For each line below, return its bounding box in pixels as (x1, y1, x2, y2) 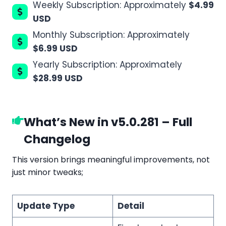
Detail (117, 200, 144, 212)
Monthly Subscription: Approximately (33, 28, 190, 41)
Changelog (24, 131, 90, 147)
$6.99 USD (33, 42, 78, 54)
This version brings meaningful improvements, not (12, 154, 210, 166)
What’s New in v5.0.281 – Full (24, 114, 192, 130)
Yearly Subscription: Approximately (33, 58, 182, 71)
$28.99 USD (33, 72, 83, 84)
